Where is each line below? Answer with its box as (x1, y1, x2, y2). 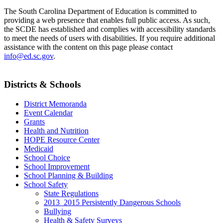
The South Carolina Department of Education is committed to (4, 7, 197, 16)
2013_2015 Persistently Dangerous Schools (44, 198, 181, 207)
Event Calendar (24, 108, 73, 117)
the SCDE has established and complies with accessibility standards (4, 25, 216, 34)
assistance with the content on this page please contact (4, 43, 173, 52)
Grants (24, 117, 45, 126)
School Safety (24, 180, 68, 189)
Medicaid (24, 144, 53, 153)
